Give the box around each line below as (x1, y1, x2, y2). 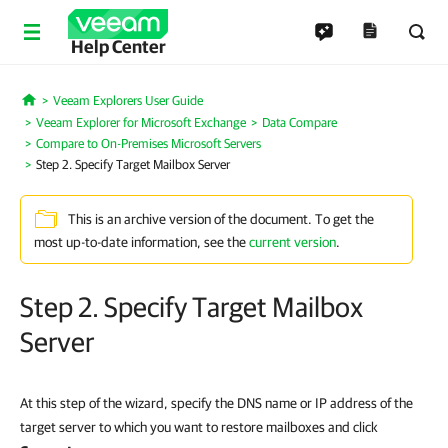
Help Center (70, 36, 166, 57)
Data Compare (262, 115, 337, 130)
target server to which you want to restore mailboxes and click (20, 419, 378, 435)
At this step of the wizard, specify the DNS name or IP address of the (20, 395, 413, 411)
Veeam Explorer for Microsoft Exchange (36, 115, 246, 130)
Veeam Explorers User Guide (52, 93, 203, 108)
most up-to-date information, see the (34, 234, 249, 250)
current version (249, 234, 336, 250)
